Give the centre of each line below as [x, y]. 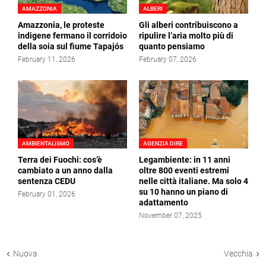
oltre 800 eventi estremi [184, 171]
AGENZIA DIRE [163, 144]
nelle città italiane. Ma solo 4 [194, 181]
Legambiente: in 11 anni [185, 160]
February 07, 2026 [168, 60]
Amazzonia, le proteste [61, 25]
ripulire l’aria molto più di [186, 36]
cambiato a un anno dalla [65, 171]
